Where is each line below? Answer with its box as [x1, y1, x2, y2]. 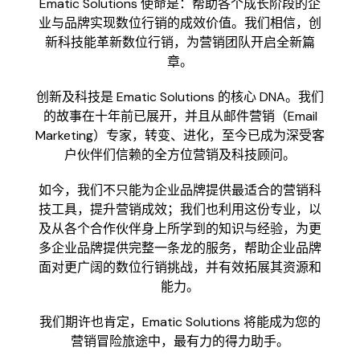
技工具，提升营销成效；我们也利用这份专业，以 [39, 200, 321, 218]
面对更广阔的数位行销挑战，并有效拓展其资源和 [39, 258, 321, 276]
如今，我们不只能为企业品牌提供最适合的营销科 [39, 181, 321, 198]
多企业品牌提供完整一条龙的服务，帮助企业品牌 [39, 239, 321, 256]
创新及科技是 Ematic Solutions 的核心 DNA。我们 [36, 88, 324, 105]
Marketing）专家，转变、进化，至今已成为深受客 [35, 126, 325, 144]
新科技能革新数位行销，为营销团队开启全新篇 [45, 33, 315, 51]
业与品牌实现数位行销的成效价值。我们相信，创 [39, 14, 321, 31]
